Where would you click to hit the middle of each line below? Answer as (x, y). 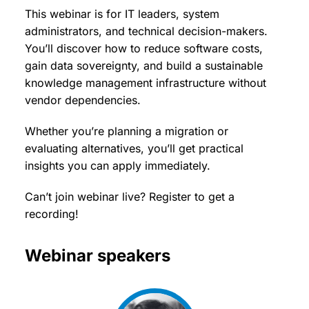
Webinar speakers (98, 256)
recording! (52, 214)
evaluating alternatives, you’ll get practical (134, 148)
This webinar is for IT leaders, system (122, 14)
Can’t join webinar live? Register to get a (130, 197)
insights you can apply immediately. (118, 166)
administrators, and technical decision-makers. (146, 31)
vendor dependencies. (83, 100)
